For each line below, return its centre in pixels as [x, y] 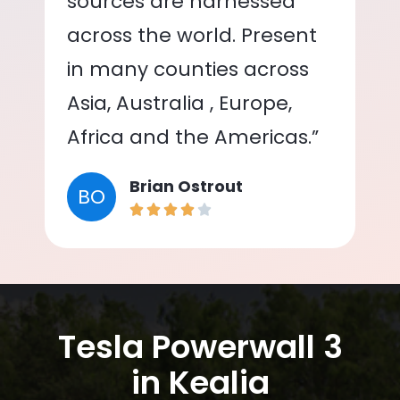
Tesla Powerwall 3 [200, 346]
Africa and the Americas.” [193, 137]
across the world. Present [192, 35]
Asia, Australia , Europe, [179, 103]
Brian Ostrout [186, 186]
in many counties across [188, 69]
